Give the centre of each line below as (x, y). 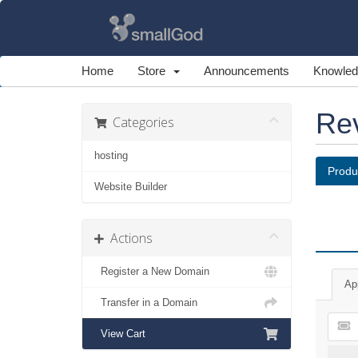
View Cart (120, 334)
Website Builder (131, 187)
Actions (128, 238)
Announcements (247, 71)
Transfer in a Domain (146, 302)
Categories (140, 122)
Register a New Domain (152, 271)
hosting (111, 155)
